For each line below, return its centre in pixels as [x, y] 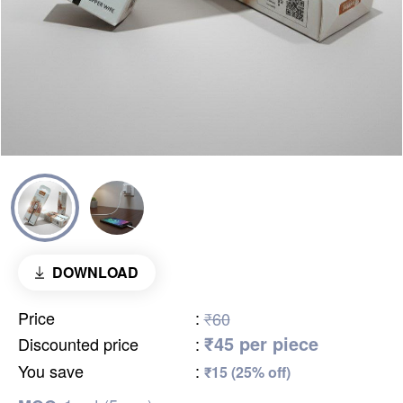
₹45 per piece [261, 344]
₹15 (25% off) [247, 372]
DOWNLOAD [95, 273]
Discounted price [78, 344]
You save [51, 371]
